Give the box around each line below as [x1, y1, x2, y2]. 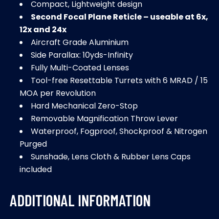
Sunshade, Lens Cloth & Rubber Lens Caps [31, 151, 191, 162]
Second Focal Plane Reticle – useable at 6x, [31, 11, 208, 22]
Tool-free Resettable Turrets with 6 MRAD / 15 [31, 74, 208, 86]
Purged [20, 138, 47, 150]
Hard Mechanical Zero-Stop [31, 100, 138, 111]
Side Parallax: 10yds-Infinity [31, 49, 133, 61]
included [20, 163, 52, 175]
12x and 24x [20, 23, 66, 35]
